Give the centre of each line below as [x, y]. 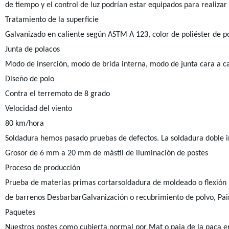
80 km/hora [24, 124]
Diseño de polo [29, 79]
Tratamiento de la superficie [52, 20]
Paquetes [20, 213]
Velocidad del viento [38, 109]
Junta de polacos [32, 50]
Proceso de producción [42, 168]
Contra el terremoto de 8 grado [57, 94]
